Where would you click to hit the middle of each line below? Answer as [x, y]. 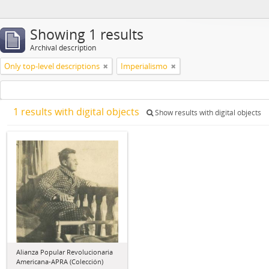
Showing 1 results [87, 35]
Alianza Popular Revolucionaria [65, 252]
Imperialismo [144, 66]
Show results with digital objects [207, 113]
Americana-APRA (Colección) [60, 261]
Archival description [63, 48]
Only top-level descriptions [52, 66]
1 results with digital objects [77, 112]
